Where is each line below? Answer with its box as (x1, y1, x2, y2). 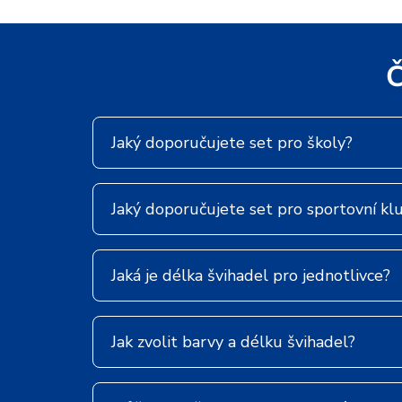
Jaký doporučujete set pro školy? (111, 131, 353, 153)
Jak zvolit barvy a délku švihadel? (111, 330, 355, 353)
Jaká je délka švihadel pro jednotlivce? (111, 264, 390, 286)
